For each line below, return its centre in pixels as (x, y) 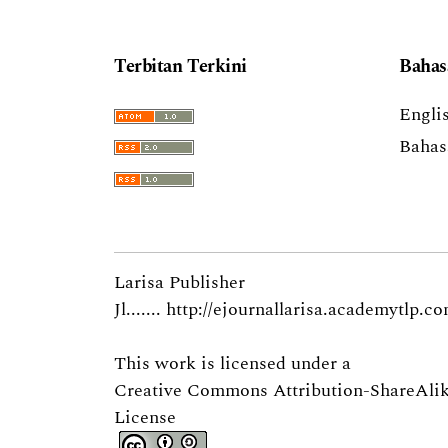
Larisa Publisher (179, 282)
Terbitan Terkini (180, 67)
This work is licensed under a (232, 363)
